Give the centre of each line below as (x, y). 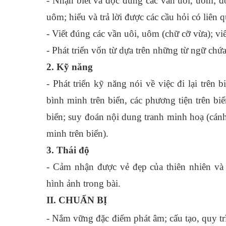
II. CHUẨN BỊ (77, 200)
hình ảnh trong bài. (83, 183)
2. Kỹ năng (70, 67)
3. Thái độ (68, 150)
